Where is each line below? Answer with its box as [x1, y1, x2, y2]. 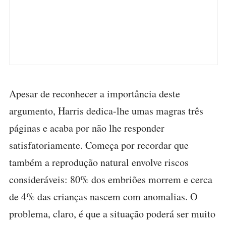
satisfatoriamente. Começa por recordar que [9, 138, 189, 152]
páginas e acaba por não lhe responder [9, 121, 164, 135]
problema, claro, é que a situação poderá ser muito [9, 207, 215, 220]
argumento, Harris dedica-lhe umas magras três [9, 104, 203, 118]
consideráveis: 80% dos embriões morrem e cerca [9, 173, 212, 186]
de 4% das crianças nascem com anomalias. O [9, 190, 197, 203]
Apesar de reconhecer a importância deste [9, 87, 180, 100]
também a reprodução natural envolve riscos [9, 155, 189, 169]
